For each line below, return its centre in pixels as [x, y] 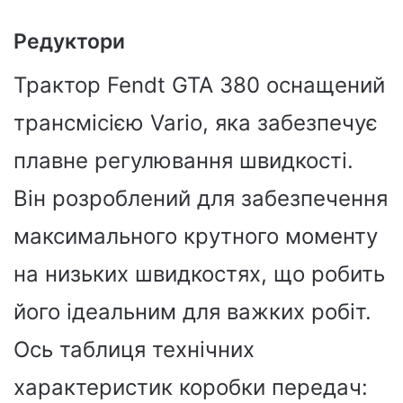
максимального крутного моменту [196, 236]
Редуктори [69, 41]
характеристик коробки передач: [191, 387]
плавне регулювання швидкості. [184, 160]
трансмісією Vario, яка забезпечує [196, 122]
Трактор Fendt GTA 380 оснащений [199, 85]
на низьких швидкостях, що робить [199, 273]
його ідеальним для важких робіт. [193, 311]
